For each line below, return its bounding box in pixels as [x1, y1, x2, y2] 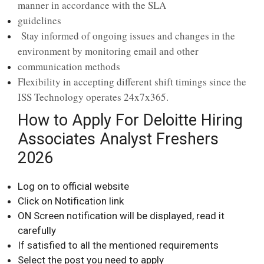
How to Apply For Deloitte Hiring [18, 110, 243, 130]
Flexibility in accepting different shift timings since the [18, 74, 246, 88]
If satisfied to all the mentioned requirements [18, 239, 219, 251]
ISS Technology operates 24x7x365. [18, 90, 169, 104]
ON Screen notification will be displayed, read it [18, 209, 225, 222]
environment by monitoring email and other [18, 44, 199, 58]
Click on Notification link [18, 194, 124, 207]
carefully [18, 224, 56, 236]
